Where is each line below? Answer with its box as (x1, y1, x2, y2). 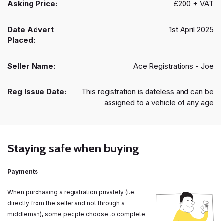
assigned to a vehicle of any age (104, 98, 214, 108)
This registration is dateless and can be (81, 87, 214, 97)
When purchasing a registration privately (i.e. (7, 188, 136, 196)
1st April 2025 (169, 25, 214, 35)
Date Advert (7, 25, 54, 35)
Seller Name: (7, 61, 55, 71)
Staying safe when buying (7, 141, 139, 156)
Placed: (7, 36, 35, 45)
